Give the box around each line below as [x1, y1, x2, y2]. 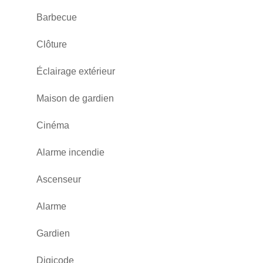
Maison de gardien [36, 93, 114, 103]
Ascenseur [36, 174, 81, 184]
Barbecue [36, 12, 77, 22]
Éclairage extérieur [36, 66, 115, 76]
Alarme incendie [36, 147, 104, 157]
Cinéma [36, 120, 69, 130]
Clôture [36, 39, 67, 49]
